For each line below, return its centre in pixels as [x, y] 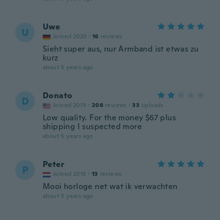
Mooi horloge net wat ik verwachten [110, 186]
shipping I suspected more [92, 126]
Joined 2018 [69, 174]
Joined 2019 [69, 105]
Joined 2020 [70, 36]
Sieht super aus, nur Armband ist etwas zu [121, 49]
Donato [58, 96]
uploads [152, 105]
